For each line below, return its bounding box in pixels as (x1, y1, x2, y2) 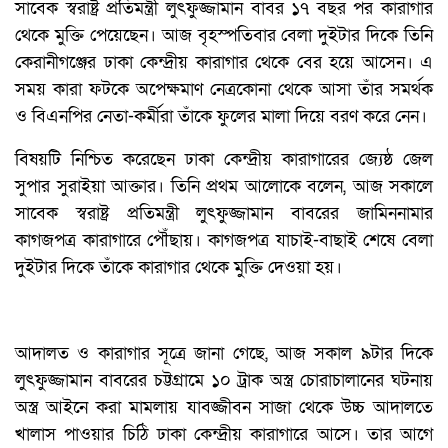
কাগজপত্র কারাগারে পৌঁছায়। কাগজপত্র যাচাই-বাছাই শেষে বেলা (15, 228, 433, 252)
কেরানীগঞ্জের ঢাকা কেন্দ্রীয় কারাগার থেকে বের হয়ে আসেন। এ (15, 50, 433, 74)
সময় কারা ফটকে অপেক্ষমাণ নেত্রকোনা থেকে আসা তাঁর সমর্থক (15, 77, 433, 101)
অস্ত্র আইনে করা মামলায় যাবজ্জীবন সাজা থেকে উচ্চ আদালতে (15, 395, 433, 419)
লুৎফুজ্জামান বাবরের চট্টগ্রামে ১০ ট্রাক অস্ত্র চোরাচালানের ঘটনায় (15, 368, 433, 392)
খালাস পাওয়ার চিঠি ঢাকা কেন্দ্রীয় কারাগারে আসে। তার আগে (15, 422, 433, 446)
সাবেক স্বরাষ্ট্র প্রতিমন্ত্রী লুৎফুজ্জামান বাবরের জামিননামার (15, 201, 433, 225)
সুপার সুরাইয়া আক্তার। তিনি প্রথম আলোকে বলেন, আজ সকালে (15, 174, 433, 198)
